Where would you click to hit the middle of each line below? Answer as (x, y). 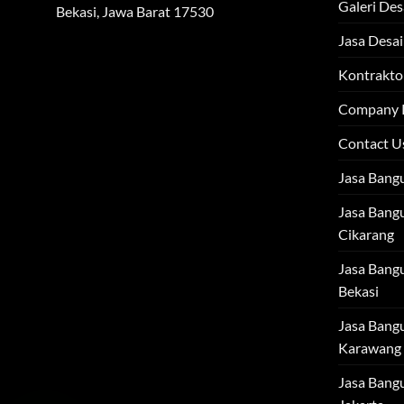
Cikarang (366, 234)
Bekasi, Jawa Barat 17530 (135, 11)
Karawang (369, 347)
